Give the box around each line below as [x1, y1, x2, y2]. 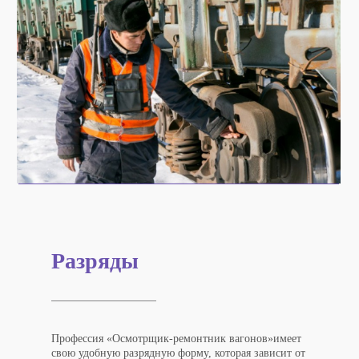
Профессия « [51, 332, 112, 345]
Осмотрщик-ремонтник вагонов [112, 332, 268, 345]
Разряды [51, 248, 139, 273]
